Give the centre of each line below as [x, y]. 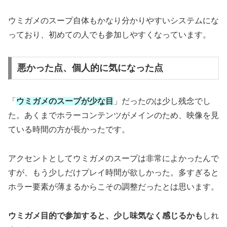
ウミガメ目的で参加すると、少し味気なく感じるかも [105, 215]
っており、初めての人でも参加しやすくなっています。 [109, 34]
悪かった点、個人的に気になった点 [90, 68]
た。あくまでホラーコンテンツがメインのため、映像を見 [113, 116]
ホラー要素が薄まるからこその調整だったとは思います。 [113, 187]
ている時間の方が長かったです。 [69, 130]
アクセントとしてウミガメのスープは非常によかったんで [113, 159]
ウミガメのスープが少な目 [65, 101]
